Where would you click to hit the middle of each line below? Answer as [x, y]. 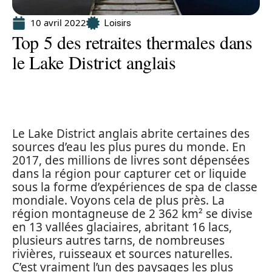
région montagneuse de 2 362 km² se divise [132, 214]
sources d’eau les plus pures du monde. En [129, 147]
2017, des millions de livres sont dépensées [131, 160]
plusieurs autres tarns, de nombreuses [118, 240]
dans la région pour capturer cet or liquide [129, 174]
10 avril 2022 [58, 22]
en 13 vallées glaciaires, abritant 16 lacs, [122, 227]
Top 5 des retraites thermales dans [132, 42]
